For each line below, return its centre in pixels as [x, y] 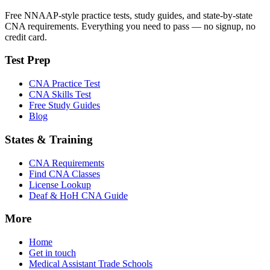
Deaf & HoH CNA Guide [78, 195]
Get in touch [52, 253]
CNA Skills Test [60, 95]
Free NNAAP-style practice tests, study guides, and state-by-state [129, 15]
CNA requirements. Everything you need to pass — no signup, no [130, 26]
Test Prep [28, 60]
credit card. [26, 37]
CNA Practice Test [64, 84]
